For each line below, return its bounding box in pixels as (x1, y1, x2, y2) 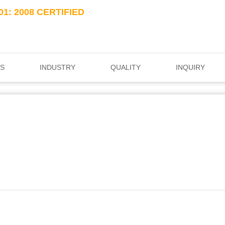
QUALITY (110, 63, 141, 71)
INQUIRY (176, 63, 205, 71)
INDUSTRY (40, 63, 75, 71)
